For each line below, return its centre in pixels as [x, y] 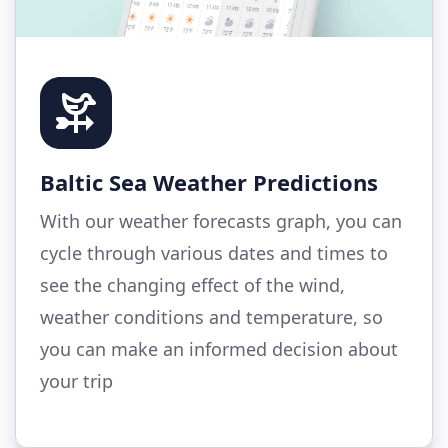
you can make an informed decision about [219, 349]
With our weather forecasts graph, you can [221, 221]
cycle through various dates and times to [214, 253]
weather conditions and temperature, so [211, 317]
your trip [76, 381]
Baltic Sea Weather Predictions [209, 182]
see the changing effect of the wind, [192, 285]
